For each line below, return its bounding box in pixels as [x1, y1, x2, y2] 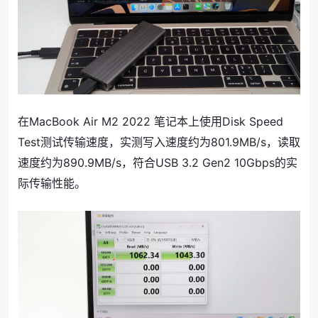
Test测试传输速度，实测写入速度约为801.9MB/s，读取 [18, 134, 300, 149]
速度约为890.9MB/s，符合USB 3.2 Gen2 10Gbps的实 [18, 155, 297, 170]
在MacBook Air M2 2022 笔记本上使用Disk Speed [18, 114, 283, 128]
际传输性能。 [18, 175, 86, 190]
